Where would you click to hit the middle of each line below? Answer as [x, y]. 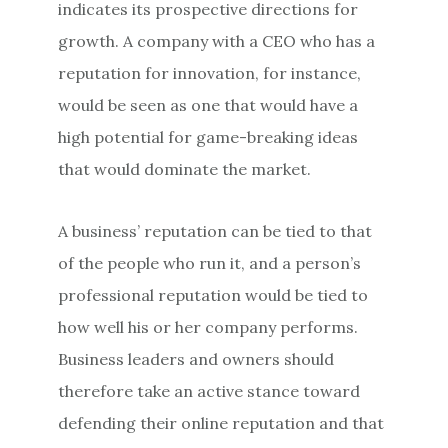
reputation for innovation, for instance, [210, 72]
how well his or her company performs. [208, 326]
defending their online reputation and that [221, 422]
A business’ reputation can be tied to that [215, 230]
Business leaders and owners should [196, 358]
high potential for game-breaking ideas [208, 136]
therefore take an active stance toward [209, 390]
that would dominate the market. [185, 168]
